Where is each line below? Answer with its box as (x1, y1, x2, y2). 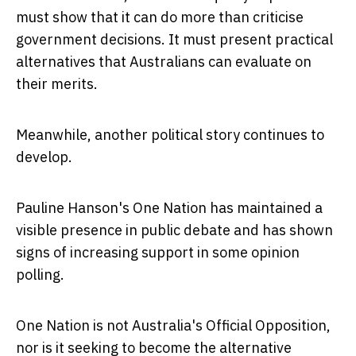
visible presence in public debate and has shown (16, 221, 333, 240)
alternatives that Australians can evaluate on (16, 52, 311, 72)
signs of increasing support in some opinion (16, 243, 300, 262)
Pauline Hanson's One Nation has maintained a (16, 199, 323, 218)
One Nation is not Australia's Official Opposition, (16, 316, 331, 335)
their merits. (16, 75, 98, 94)
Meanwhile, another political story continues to (16, 126, 324, 145)
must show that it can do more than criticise (16, 8, 304, 27)
